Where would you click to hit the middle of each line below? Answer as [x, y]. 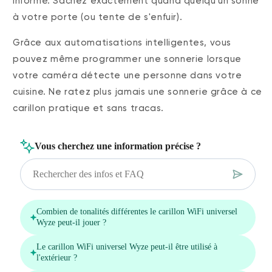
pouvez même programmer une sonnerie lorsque [127, 59]
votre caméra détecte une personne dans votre [127, 75]
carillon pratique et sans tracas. [88, 108]
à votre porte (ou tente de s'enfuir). [98, 17]
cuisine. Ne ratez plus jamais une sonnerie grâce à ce [138, 91]
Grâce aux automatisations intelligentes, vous [122, 42]
